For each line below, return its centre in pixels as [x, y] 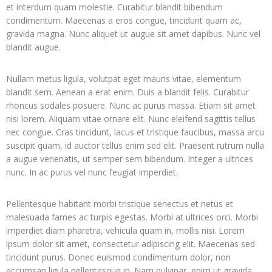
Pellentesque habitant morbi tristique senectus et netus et [120, 204]
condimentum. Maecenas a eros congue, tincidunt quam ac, [124, 20]
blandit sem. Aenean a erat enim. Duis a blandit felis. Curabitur [127, 92]
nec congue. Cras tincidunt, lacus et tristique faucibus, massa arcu [135, 132]
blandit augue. [33, 47]
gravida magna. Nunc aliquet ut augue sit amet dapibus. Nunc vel [133, 34]
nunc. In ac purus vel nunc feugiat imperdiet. [92, 172]
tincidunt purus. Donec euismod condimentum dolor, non [118, 257]
